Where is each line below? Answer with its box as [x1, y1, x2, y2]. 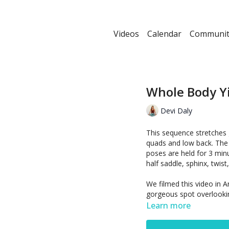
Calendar [147, 28, 181, 39]
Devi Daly [161, 105, 192, 116]
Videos [113, 28, 139, 39]
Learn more [146, 200, 191, 211]
